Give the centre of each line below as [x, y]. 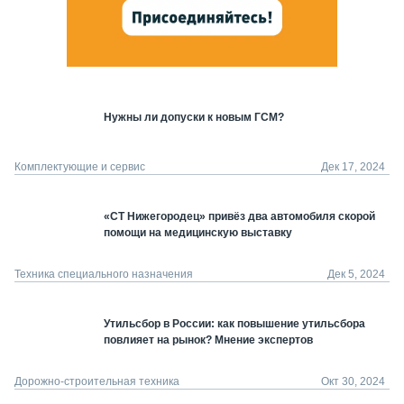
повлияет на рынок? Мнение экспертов [208, 340]
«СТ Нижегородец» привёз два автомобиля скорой [239, 216]
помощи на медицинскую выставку [198, 233]
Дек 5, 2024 [356, 274]
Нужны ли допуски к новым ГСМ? [194, 118]
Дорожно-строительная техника [97, 381]
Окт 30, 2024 [353, 381]
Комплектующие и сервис [80, 167]
